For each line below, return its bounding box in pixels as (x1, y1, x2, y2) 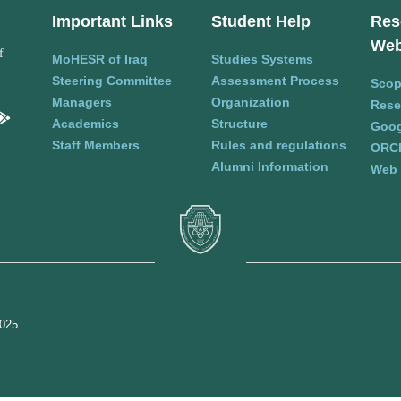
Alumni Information (211, 158, 328, 174)
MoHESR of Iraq (52, 51, 148, 66)
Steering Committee (52, 73, 172, 88)
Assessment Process (211, 73, 339, 88)
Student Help (211, 12, 311, 30)
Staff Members (52, 137, 140, 152)
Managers (52, 94, 112, 109)
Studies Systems (211, 51, 313, 66)
